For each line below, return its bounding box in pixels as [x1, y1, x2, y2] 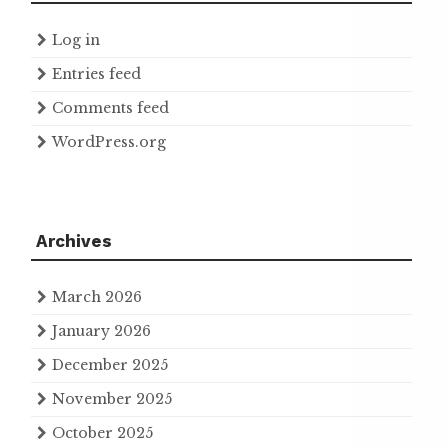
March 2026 [52, 287, 142, 306]
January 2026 [52, 321, 151, 340]
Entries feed [52, 64, 141, 83]
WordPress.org [52, 132, 166, 151]
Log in [52, 30, 100, 49]
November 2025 [52, 389, 172, 408]
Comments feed [52, 98, 169, 117]
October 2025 [52, 423, 153, 442]
